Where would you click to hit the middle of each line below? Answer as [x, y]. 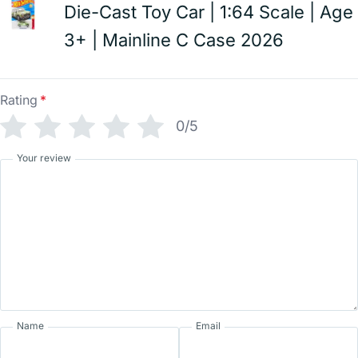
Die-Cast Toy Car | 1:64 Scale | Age [209, 12]
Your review [44, 158]
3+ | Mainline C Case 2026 [174, 40]
